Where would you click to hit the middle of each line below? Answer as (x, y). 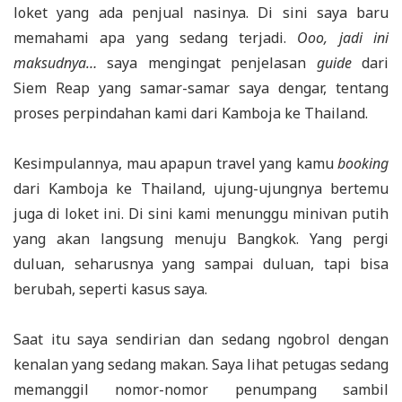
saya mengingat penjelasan (207, 63)
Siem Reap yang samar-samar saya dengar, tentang (201, 88)
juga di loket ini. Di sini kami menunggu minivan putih (201, 214)
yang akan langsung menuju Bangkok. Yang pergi (201, 239)
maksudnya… (55, 63)
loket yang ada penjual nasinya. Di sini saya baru (201, 13)
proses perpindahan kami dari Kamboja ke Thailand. (191, 114)
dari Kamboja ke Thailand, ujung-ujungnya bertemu (201, 189)
